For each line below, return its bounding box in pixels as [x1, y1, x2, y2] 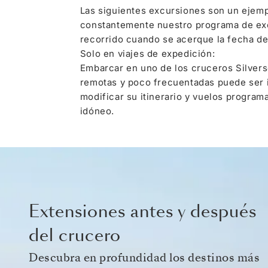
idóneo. [80, 105, 114, 117]
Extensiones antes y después [29, 199, 257, 223]
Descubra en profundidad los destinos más [29, 249, 260, 266]
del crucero [29, 223, 121, 247]
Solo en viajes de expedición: [80, 47, 215, 59]
